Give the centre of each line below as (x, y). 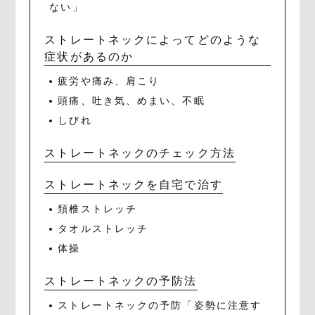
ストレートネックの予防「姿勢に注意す (160, 305)
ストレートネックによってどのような (153, 39)
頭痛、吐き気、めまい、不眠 (131, 101)
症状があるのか (89, 56)
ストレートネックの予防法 (121, 281)
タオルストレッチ (103, 229)
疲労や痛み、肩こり (109, 81)
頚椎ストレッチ (98, 209)
